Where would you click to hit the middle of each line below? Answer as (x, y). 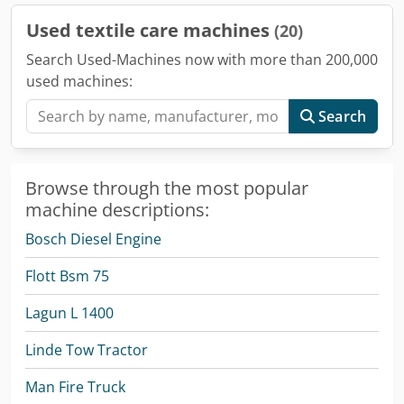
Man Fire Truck (75, 387)
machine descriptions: (117, 210)
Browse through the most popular (167, 188)
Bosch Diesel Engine (93, 239)
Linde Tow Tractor (87, 350)
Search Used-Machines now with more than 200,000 (202, 60)
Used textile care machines (150, 30)
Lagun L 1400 (69, 313)
